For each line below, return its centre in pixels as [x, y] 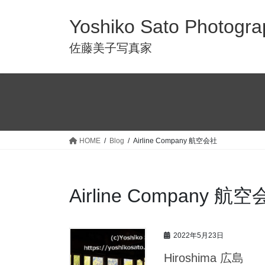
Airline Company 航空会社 [175, 141]
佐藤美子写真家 [111, 48]
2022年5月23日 [198, 236]
